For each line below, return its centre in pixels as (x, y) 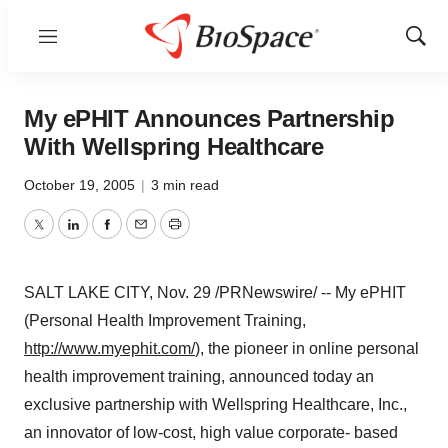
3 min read (185, 185)
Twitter (61, 236)
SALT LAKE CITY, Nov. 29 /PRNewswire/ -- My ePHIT (215, 292)
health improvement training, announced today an (199, 376)
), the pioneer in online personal (307, 348)
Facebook (141, 236)
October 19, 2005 (81, 185)
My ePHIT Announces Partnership (209, 118)
